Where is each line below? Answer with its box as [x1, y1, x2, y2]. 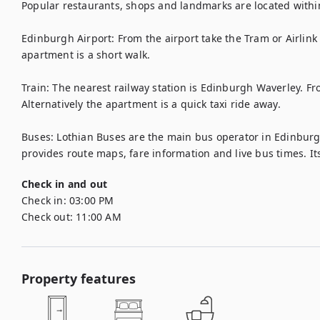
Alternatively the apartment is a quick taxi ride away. [21, 97, 284, 111]
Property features [21, 270, 136, 287]
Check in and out [21, 177, 108, 191]
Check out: [21, 210, 73, 224]
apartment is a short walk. [21, 48, 151, 61]
